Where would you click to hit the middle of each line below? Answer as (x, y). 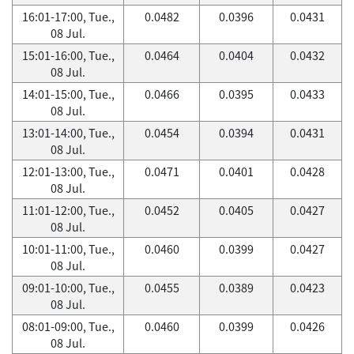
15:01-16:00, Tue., (68, 55)
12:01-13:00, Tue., (68, 171)
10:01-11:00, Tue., (68, 249)
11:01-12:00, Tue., (68, 210)
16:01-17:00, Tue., (68, 17)
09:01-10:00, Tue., (68, 288)
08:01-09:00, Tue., (68, 326)
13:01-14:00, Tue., (68, 133)
